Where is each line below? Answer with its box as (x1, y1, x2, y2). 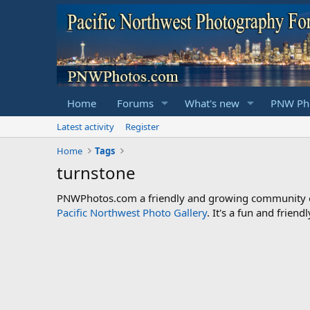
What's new (184, 95, 239, 110)
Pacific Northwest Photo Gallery (57, 205, 207, 219)
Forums (117, 95, 154, 110)
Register (125, 120, 159, 133)
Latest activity (57, 120, 114, 133)
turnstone (57, 161, 136, 184)
